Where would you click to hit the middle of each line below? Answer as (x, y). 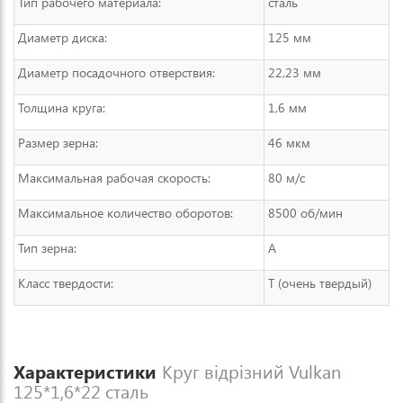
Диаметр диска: (63, 37)
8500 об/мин (305, 213)
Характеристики (88, 371)
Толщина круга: (62, 107)
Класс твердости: (66, 283)
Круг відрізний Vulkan (251, 371)
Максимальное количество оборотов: (125, 213)
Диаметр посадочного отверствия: (116, 72)
